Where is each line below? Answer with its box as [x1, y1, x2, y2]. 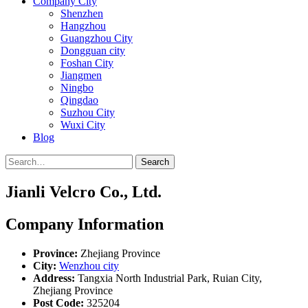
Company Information [5, 214, 164, 233]
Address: [33, 272, 75, 284]
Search [141, 157, 169, 167]
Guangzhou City [60, 32, 133, 44]
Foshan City [60, 57, 113, 69]
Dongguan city [60, 45, 125, 56]
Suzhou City [60, 107, 115, 118]
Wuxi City [60, 119, 105, 131]
